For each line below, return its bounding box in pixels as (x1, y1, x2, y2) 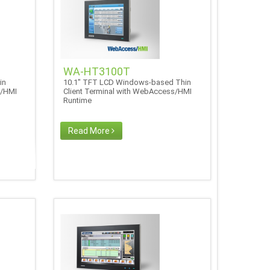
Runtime (63, 95, 96, 105)
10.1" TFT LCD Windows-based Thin (63, 77, 192, 87)
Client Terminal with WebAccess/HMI (63, 86, 192, 96)
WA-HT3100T (63, 64, 131, 78)
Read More (68, 125, 112, 136)
